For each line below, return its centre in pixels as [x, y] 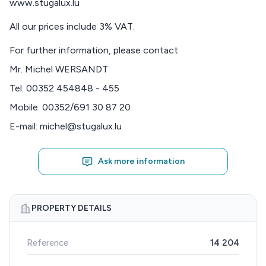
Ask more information [141, 161]
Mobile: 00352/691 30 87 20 [70, 107]
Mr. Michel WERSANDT [59, 69]
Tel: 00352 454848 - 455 [64, 88]
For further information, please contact [94, 50]
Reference [47, 243]
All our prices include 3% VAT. [72, 26]
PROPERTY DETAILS [72, 208]
